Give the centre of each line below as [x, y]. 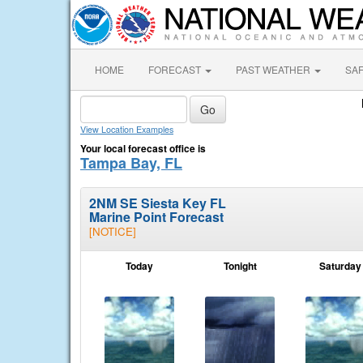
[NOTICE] [113, 231]
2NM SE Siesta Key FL [158, 203]
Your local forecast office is [143, 148]
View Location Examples [127, 129]
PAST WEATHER [274, 69]
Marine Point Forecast [156, 217]
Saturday [340, 266]
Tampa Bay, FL [131, 163]
